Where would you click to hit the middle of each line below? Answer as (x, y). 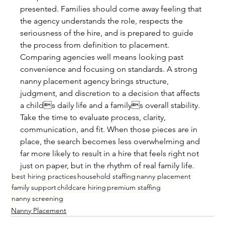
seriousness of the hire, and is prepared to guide (108, 33)
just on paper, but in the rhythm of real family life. (107, 166)
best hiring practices (44, 177)
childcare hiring (82, 188)
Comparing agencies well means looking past (103, 57)
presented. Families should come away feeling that (112, 9)
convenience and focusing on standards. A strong (110, 69)
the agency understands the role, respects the (103, 21)
